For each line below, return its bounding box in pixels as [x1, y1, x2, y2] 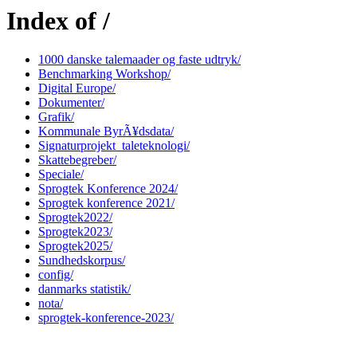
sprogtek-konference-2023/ [38, 311, 174, 325]
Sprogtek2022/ [38, 210, 112, 225]
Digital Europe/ [38, 81, 116, 96]
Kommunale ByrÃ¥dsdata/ [38, 124, 174, 139]
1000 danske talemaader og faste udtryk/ [38, 53, 241, 67]
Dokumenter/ [38, 96, 104, 110]
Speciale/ [38, 167, 84, 182]
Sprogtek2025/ [38, 239, 112, 253]
